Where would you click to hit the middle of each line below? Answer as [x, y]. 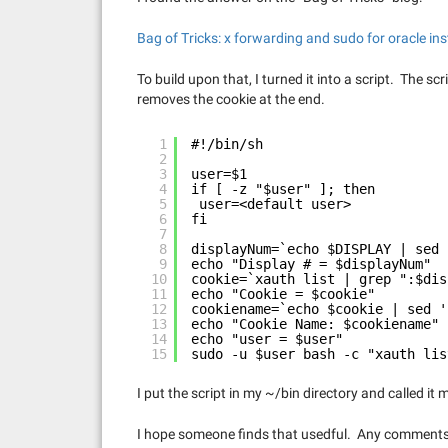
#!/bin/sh [227, 144]
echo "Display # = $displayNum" [311, 264]
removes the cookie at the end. [231, 99]
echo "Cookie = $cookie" [283, 294]
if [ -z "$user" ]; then [283, 189]
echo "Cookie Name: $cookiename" [315, 324]
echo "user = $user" [267, 339]
